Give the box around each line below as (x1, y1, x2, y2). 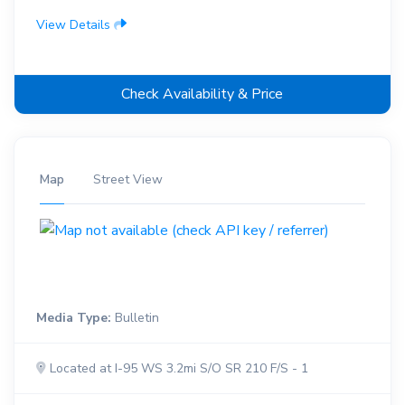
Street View (92, 170, 163, 188)
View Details (35, 16, 114, 34)
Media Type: (35, 308, 111, 326)
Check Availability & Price (121, 83, 284, 104)
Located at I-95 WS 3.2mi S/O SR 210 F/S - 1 (45, 359, 308, 377)
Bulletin (110, 308, 159, 326)
